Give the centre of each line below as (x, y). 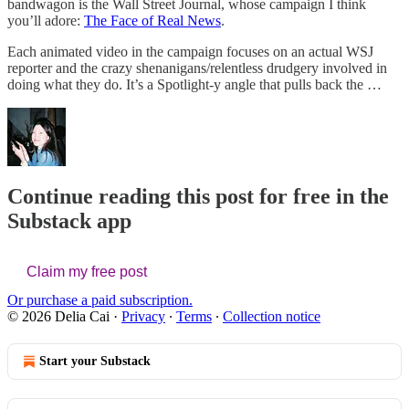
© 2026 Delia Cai (58, 316)
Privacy (143, 316)
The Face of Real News (152, 20)
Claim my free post (87, 271)
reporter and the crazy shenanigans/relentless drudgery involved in (197, 68)
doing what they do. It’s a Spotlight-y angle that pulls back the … (194, 84)
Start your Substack (95, 361)
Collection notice (272, 316)
